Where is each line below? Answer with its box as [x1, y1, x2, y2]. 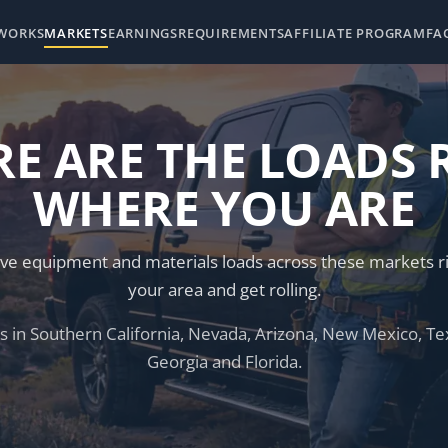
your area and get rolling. [127, 278, 321, 301]
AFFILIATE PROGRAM [284, 24, 426, 42]
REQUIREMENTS [178, 24, 285, 42]
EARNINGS [107, 24, 179, 42]
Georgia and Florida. [146, 350, 302, 373]
